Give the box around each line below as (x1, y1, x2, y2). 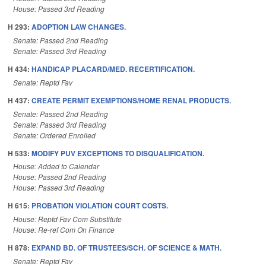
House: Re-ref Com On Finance (13, 224, 115, 235)
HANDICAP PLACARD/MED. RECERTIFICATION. (31, 64, 195, 75)
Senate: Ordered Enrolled (13, 129, 96, 140)
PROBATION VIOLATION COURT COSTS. (31, 200, 168, 211)
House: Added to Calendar (13, 161, 99, 172)
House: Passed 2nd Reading (13, 172, 106, 182)
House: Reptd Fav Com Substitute (13, 214, 122, 224)
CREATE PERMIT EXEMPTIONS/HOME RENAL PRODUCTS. (31, 94, 231, 106)
